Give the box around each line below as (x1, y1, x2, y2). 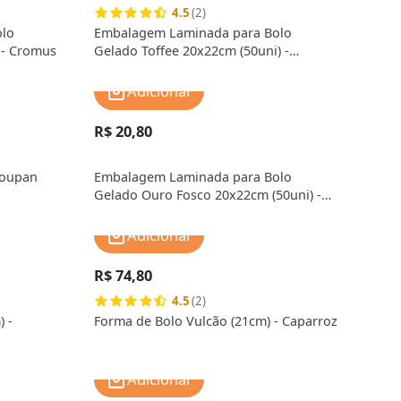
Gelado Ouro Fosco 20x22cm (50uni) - (94, 185, 322, 203)
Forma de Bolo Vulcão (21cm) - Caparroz (94, 311, 338, 329)
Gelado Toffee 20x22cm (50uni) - (94, 42, 290, 60)
